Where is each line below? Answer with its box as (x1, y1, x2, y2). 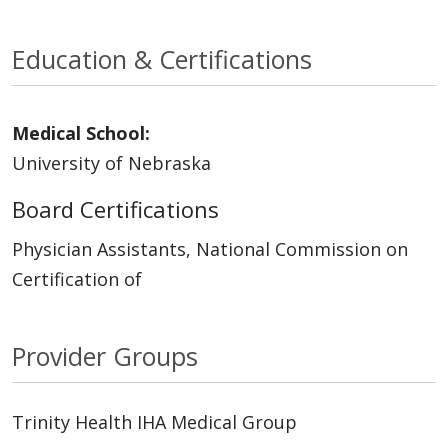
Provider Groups (12, 338, 198, 373)
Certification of (12, 266, 142, 291)
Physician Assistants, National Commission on (12, 236, 408, 261)
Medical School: (12, 120, 150, 145)
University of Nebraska (12, 150, 211, 175)
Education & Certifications (12, 41, 312, 76)
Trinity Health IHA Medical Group (12, 409, 297, 434)
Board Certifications (12, 193, 219, 224)
